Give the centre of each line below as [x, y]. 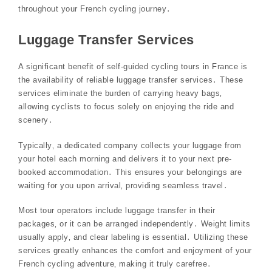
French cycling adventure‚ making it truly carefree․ [115, 264]
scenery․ [36, 120]
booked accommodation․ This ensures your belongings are [130, 172]
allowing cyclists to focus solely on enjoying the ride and [126, 107]
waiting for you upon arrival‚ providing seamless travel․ [123, 185]
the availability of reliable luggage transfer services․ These [131, 80]
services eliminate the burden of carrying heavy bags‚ [120, 93]
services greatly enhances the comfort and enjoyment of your [135, 251]
